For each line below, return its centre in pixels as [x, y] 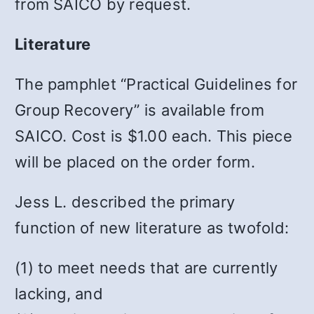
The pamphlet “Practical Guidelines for [156, 84]
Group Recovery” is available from [139, 110]
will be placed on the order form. [135, 162]
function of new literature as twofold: [152, 227]
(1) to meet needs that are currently [146, 267]
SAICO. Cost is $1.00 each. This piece [153, 136]
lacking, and [59, 293]
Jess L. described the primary [125, 202]
